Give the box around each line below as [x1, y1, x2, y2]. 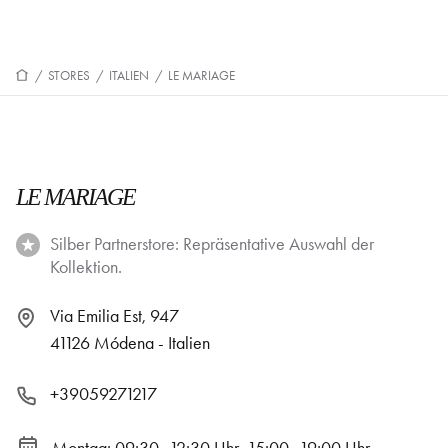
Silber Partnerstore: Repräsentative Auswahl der [50, 233, 374, 255]
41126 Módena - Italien [50, 332, 210, 354]
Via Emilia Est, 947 [50, 305, 179, 327]
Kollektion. [50, 256, 122, 278]
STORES [48, 68, 90, 83]
